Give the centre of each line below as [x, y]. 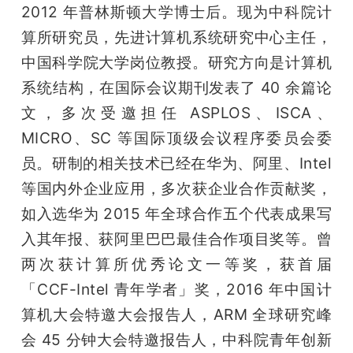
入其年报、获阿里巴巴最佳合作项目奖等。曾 [176, 239]
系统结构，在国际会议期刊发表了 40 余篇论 [176, 88]
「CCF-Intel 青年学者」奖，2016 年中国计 [176, 290]
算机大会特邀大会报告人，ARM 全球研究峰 [176, 315]
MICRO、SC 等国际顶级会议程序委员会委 [176, 138]
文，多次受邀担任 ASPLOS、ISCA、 [176, 113]
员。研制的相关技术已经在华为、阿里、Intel [176, 163]
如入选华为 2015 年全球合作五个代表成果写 [176, 214]
